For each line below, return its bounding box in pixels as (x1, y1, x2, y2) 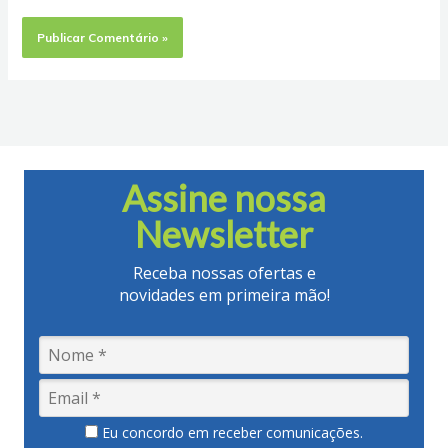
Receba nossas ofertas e (132, 261, 316, 284)
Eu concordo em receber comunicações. (98, 423, 363, 443)
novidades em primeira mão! (118, 283, 330, 306)
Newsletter (135, 211, 313, 256)
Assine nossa (122, 175, 326, 220)
